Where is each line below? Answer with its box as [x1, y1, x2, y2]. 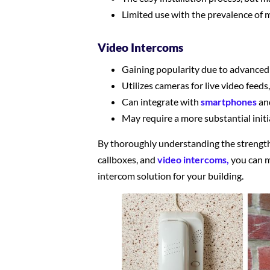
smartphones [201, 96, 257, 107]
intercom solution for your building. [98, 170, 243, 181]
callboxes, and [98, 154, 157, 165]
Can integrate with [122, 96, 201, 107]
